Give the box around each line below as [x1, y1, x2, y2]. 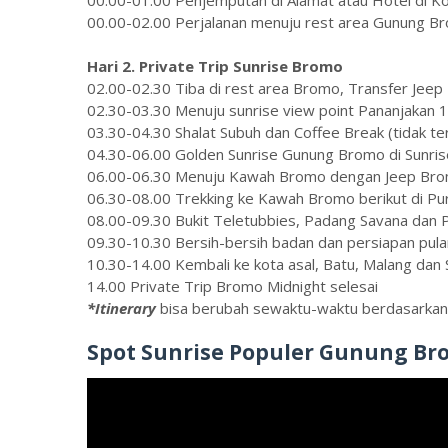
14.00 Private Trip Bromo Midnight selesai [87, 275, 378, 296]
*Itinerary [87, 297, 156, 318]
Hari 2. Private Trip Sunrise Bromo [87, 55, 343, 76]
